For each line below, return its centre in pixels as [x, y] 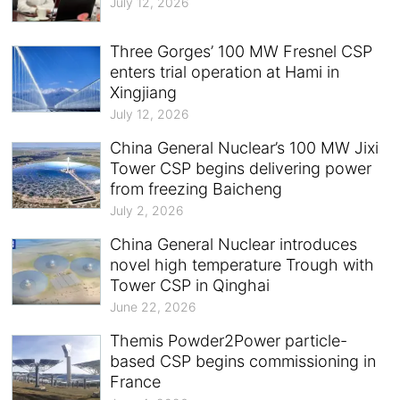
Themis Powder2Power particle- [229, 340]
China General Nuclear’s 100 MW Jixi [245, 147]
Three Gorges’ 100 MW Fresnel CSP [242, 51]
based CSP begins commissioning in [243, 361]
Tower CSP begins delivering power [241, 168]
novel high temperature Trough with [242, 264]
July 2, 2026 [147, 210]
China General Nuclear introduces [234, 244]
